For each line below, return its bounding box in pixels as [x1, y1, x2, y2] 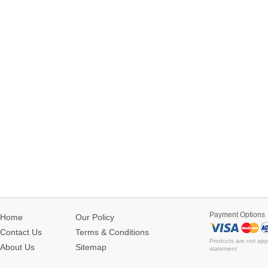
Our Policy [75, 212, 114, 222]
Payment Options [209, 210, 265, 219]
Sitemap [75, 242, 106, 252]
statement [209, 245, 237, 252]
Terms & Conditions [75, 227, 149, 237]
